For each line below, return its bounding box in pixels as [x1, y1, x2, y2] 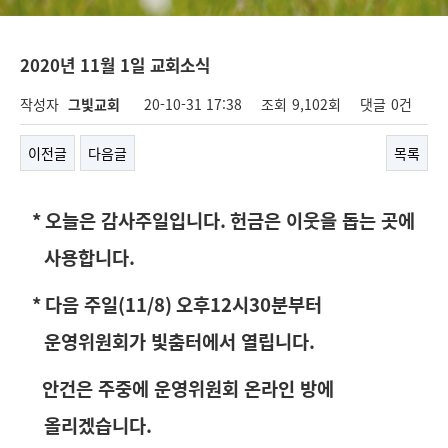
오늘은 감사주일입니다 [45, 206, 221, 233]
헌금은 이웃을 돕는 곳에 [230, 206, 416, 233]
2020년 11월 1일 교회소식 [20, 53, 210, 77]
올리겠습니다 [44, 411, 147, 438]
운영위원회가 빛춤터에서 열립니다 [44, 327, 310, 354]
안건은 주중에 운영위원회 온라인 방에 [32, 374, 335, 401]
